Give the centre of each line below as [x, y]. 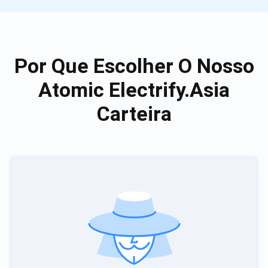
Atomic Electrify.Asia [134, 89]
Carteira [134, 113]
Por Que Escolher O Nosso [134, 66]
